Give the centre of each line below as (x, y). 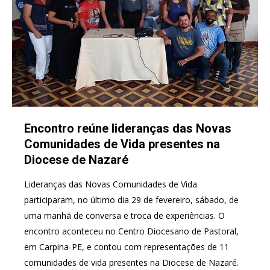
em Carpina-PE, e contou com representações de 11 (127, 246)
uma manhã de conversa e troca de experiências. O (124, 215)
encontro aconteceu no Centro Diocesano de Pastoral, (131, 231)
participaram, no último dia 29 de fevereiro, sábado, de (131, 199)
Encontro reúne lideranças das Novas (128, 128)
